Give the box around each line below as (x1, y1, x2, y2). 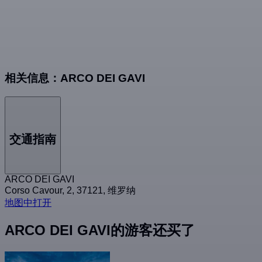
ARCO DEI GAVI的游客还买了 (5, 222, 195, 239)
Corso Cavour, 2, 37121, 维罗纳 (5, 185, 136, 196)
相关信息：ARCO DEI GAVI (5, 71, 145, 84)
